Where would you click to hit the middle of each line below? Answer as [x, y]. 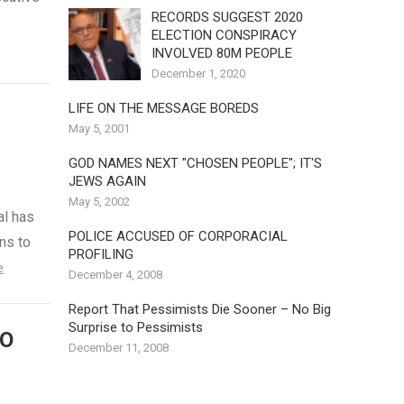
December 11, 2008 [119, 348]
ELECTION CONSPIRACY [224, 35]
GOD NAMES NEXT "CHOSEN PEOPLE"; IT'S [195, 163]
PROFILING [101, 254]
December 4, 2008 [115, 275]
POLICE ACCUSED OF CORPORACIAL [178, 236]
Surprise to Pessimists [136, 327]
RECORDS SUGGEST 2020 [227, 17]
